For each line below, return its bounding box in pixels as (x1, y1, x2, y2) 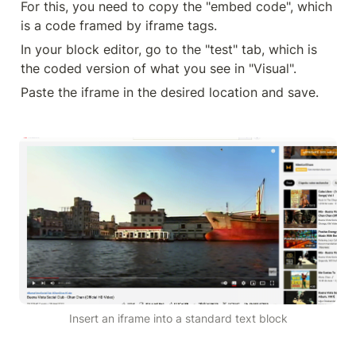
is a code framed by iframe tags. (21, 17, 217, 33)
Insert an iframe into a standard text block (68, 311, 288, 326)
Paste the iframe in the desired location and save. (21, 84, 319, 100)
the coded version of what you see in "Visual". (21, 60, 296, 76)
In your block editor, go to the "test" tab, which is (21, 41, 317, 57)
